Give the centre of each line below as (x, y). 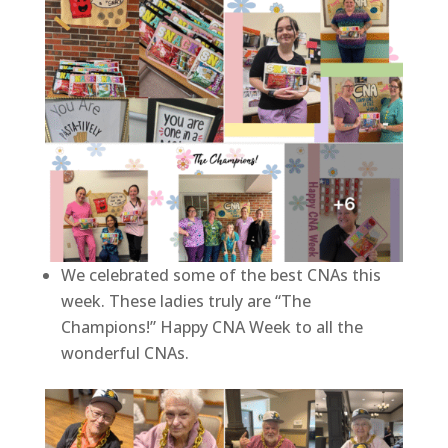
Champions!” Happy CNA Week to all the (211, 326)
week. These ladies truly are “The (185, 300)
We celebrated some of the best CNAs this (220, 274)
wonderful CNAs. (124, 352)
